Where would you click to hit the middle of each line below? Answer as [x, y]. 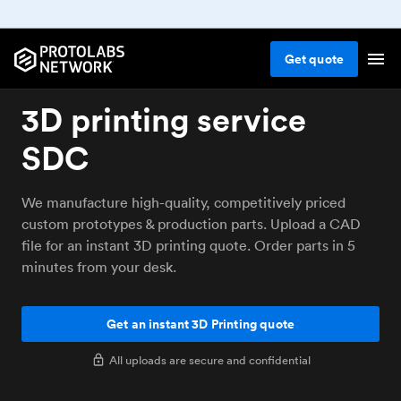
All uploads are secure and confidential [209, 360]
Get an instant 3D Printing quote [200, 324]
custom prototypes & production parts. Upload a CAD [191, 224]
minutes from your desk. [99, 267]
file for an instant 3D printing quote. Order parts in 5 [188, 245]
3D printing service [164, 119]
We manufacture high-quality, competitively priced [183, 202]
